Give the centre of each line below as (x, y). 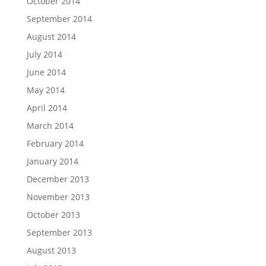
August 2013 (51, 250)
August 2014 (51, 36)
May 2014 (45, 90)
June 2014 (46, 72)
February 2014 (55, 143)
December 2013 (58, 179)
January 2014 (52, 161)
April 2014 (47, 107)
